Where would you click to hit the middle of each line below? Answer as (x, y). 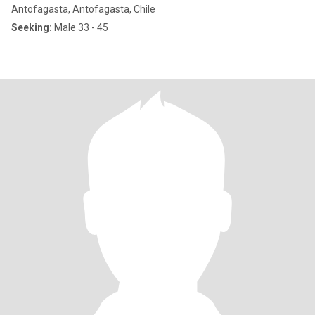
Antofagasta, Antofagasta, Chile (83, 9)
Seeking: (32, 27)
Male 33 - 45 (80, 27)
